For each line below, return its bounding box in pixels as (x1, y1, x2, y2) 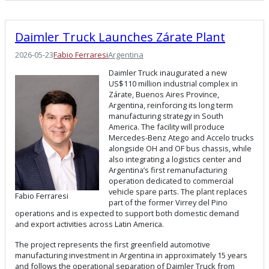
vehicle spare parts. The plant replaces (109, 186, 247, 198)
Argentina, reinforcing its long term (109, 100, 233, 111)
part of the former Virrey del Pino (109, 197, 228, 208)
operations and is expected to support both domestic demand (15, 208, 239, 219)
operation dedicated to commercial (109, 175, 234, 187)
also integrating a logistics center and (109, 154, 241, 165)
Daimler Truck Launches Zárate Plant (15, 29, 225, 46)
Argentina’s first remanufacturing (109, 165, 227, 176)
